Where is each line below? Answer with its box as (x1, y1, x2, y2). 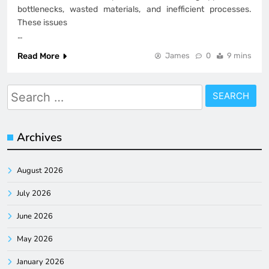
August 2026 (17, 165, 63, 176)
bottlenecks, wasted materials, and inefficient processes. (17, 4, 252, 14)
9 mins (227, 50, 252, 60)
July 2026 (17, 187, 51, 199)
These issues (17, 17, 67, 28)
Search (7, 85, 43, 98)
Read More (17, 50, 59, 61)
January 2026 (17, 256, 64, 267)
